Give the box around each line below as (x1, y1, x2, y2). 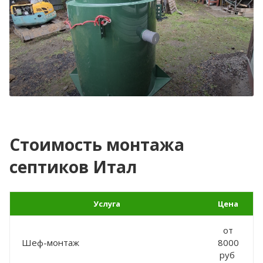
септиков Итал (9, 156, 137, 178)
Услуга (93, 198, 120, 210)
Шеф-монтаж (22, 237, 82, 249)
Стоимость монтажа (9, 133, 184, 156)
